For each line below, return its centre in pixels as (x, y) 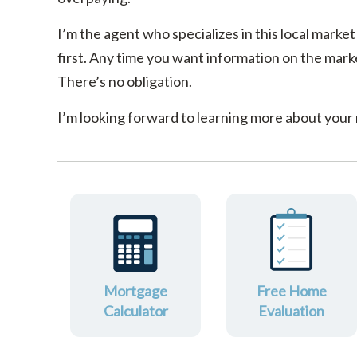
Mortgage (136, 291)
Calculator (135, 311)
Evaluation (292, 311)
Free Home (291, 291)
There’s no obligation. (125, 82)
